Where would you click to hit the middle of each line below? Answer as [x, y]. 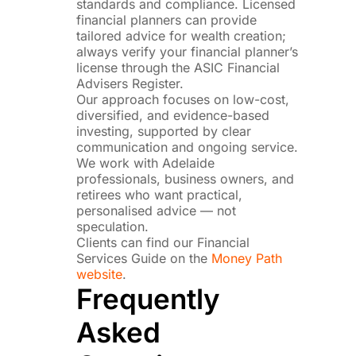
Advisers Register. [130, 83]
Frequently [149, 298]
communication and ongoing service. [188, 147]
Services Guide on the [144, 258]
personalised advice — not [157, 210]
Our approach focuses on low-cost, [183, 99]
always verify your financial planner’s [188, 51]
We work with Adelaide [146, 163]
